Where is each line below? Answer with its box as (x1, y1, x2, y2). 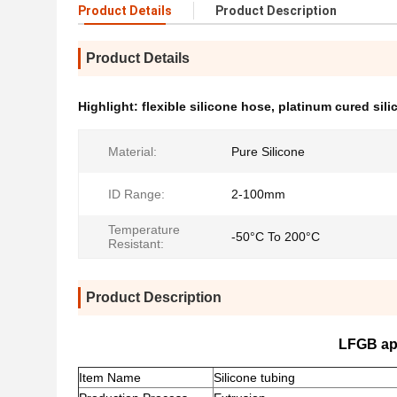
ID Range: (108, 187, 165, 201)
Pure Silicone (231, 144, 305, 159)
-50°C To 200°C (231, 230, 320, 244)
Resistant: (108, 237, 164, 251)
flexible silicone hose (142, 99, 271, 113)
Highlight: (78, 99, 142, 113)
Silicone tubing (214, 370, 295, 385)
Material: (108, 144, 157, 159)
